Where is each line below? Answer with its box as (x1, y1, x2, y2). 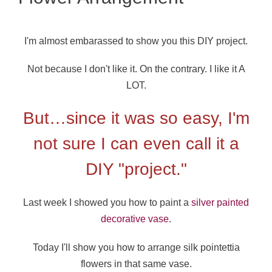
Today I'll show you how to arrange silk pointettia (32, 242, 240, 253)
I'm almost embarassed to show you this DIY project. (24, 35, 248, 46)
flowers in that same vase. (80, 259, 192, 270)
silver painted (191, 197, 249, 208)
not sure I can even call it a (33, 134, 239, 154)
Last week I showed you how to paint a (23, 197, 191, 208)
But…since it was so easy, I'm (22, 109, 250, 128)
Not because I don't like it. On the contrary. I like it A (27, 64, 245, 75)
